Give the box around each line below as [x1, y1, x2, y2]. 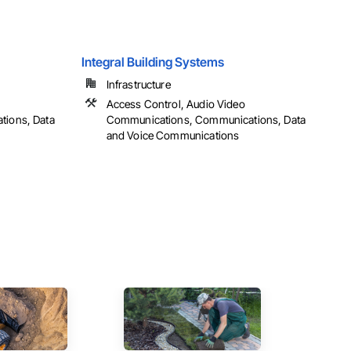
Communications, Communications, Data [106, 113, 306, 127]
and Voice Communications [106, 128, 240, 143]
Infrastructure [106, 78, 171, 92]
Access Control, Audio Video [106, 97, 245, 111]
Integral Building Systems [81, 54, 224, 71]
